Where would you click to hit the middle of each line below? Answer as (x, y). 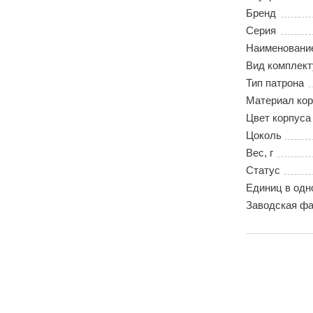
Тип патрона (275, 83)
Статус (263, 170)
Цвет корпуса (278, 118)
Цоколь (264, 136)
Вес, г (260, 153)
